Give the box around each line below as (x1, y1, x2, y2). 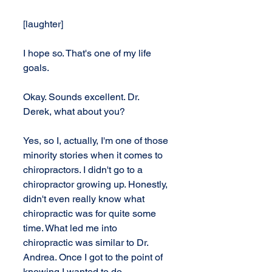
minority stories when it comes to (23, 149, 165, 161)
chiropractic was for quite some (23, 208, 158, 219)
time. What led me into (23, 222, 120, 234)
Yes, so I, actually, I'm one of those (23, 135, 171, 146)
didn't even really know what (23, 193, 147, 205)
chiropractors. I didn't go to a (23, 164, 145, 175)
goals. (23, 62, 49, 73)
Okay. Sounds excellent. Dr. (23, 91, 141, 103)
